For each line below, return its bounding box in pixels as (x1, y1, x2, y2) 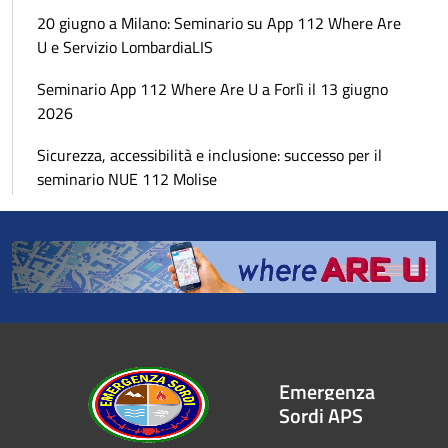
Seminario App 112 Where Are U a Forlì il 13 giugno (37, 76, 388, 101)
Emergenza (278, 375, 375, 407)
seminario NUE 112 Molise (37, 166, 217, 191)
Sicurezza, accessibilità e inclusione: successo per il (37, 142, 382, 167)
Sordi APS (278, 399, 363, 431)
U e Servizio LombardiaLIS (37, 34, 213, 59)
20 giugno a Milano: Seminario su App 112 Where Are (37, 10, 401, 35)
